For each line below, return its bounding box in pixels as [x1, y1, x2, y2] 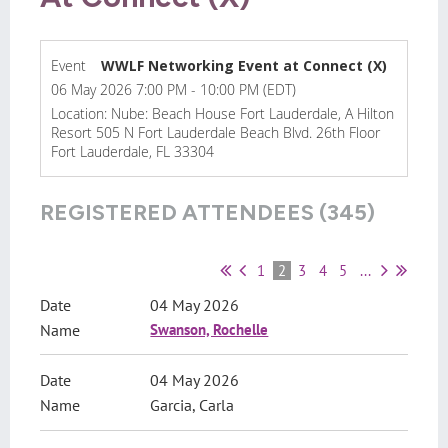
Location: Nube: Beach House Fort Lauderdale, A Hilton [51, 104, 394, 124]
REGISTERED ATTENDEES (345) [40, 199, 375, 227]
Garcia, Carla [150, 395, 235, 416]
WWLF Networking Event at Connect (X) [101, 56, 387, 76]
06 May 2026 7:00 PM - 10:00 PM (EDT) [51, 80, 296, 100]
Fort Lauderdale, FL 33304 [51, 142, 214, 162]
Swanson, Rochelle [150, 320, 269, 340]
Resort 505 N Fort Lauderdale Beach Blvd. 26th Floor [51, 123, 380, 143]
